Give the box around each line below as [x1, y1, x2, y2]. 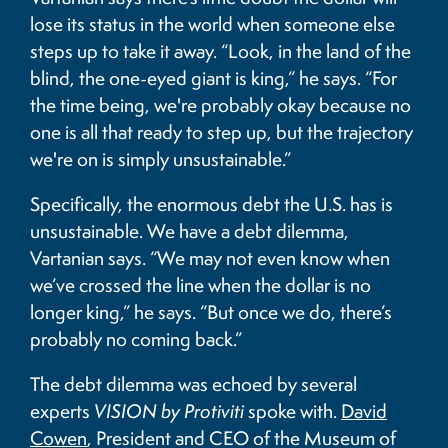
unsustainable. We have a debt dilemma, [30, 218, 349, 245]
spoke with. [244, 398, 341, 425]
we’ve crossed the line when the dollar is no [30, 272, 371, 299]
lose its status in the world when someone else [30, 11, 395, 38]
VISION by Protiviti [94, 398, 244, 425]
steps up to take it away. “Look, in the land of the [30, 38, 411, 65]
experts [30, 398, 94, 425]
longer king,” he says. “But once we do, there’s [30, 299, 392, 326]
